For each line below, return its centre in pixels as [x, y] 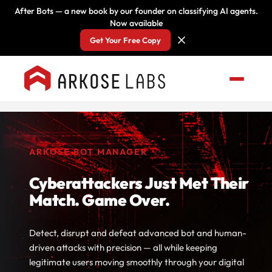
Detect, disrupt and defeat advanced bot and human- [138, 233]
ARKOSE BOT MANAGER [89, 152]
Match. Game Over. [100, 200]
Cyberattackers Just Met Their [139, 183]
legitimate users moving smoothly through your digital [137, 262]
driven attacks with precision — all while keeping [123, 247]
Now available [136, 23]
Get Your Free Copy [125, 40]
